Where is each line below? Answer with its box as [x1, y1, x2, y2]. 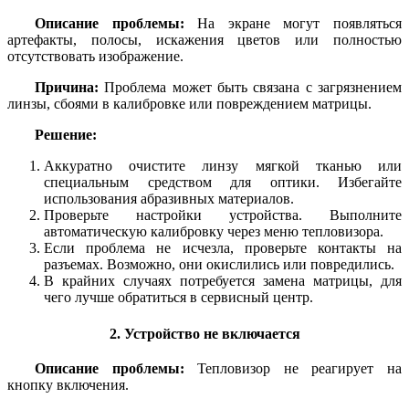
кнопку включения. [7, 376, 129, 393]
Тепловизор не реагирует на [184, 360, 403, 376]
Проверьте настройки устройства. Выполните [44, 207, 402, 224]
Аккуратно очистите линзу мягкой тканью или [44, 158, 402, 174]
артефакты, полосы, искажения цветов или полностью [7, 32, 402, 48]
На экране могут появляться [184, 16, 403, 32]
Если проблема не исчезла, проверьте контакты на [44, 240, 402, 257]
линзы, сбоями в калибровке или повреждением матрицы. [7, 96, 372, 112]
